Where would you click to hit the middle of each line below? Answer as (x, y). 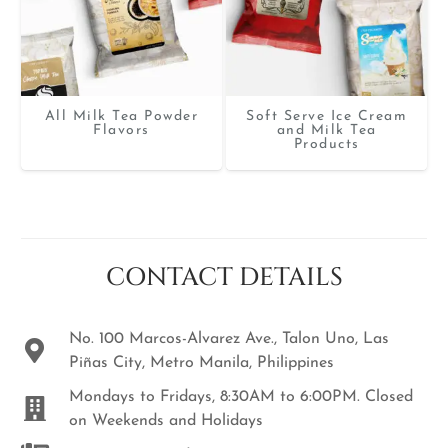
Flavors (121, 131)
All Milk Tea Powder (121, 117)
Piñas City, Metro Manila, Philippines (201, 362)
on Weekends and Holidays (165, 420)
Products (326, 145)
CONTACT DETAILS (224, 278)
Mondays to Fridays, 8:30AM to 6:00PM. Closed (240, 396)
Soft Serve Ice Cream (326, 117)
